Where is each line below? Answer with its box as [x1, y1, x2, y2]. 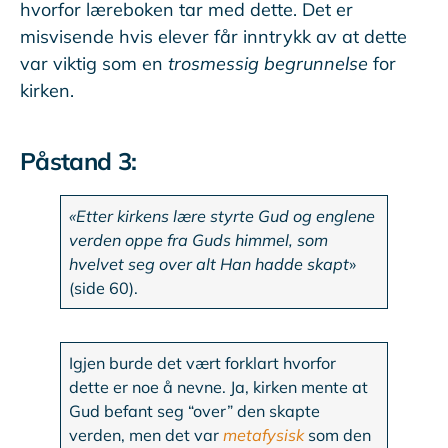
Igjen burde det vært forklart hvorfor [69, 353, 337, 374]
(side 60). [69, 278, 139, 299]
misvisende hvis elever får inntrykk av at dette [20, 25, 407, 49]
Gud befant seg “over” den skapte [69, 401, 321, 422]
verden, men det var [69, 425, 224, 446]
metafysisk [223, 425, 309, 446]
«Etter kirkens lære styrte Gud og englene [69, 206, 376, 227]
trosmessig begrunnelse [168, 52, 373, 76]
